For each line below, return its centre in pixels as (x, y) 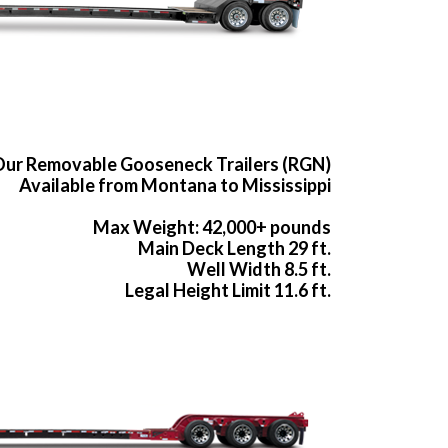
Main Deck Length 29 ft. (234, 248)
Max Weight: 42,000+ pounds (212, 227)
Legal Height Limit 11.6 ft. (228, 290)
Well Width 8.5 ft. (259, 269)
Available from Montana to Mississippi (175, 185)
